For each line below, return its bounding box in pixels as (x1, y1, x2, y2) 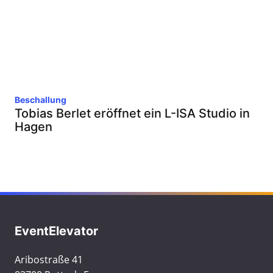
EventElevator (15, 224, 98, 238)
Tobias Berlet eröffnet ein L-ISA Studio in (15, 106, 250, 121)
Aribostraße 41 (15, 253, 83, 266)
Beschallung (15, 94, 66, 105)
